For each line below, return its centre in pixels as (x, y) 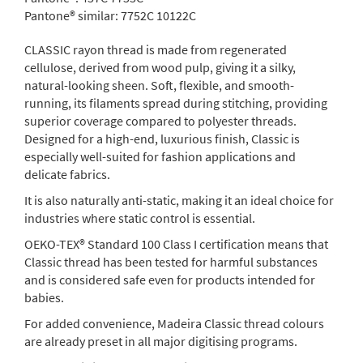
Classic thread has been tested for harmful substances (171, 261)
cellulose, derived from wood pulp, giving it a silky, (160, 67)
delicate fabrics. (67, 174)
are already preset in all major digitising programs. (161, 341)
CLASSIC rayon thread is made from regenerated (156, 49)
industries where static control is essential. (140, 218)
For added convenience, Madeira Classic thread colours (174, 323)
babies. (44, 297)
